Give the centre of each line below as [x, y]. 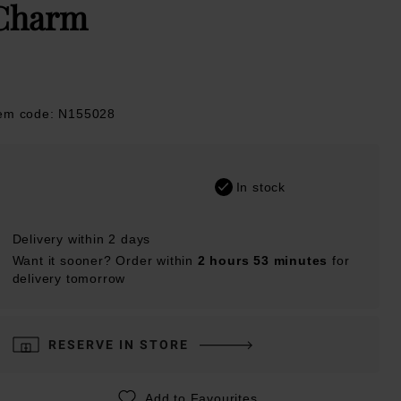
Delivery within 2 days [81, 239]
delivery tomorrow [69, 278]
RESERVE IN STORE [118, 344]
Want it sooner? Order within [105, 260]
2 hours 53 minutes [263, 260]
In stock [260, 187]
